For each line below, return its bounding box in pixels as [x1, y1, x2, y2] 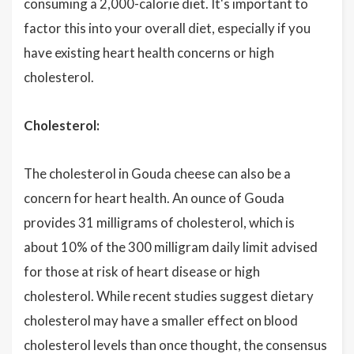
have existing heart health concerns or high [24, 44, 274, 61]
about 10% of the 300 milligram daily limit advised [24, 239, 318, 255]
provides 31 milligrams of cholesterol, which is [24, 214, 295, 231]
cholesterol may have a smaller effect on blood [24, 312, 298, 329]
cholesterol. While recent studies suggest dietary [24, 288, 314, 304]
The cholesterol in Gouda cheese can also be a [24, 165, 291, 182]
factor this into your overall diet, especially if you [24, 20, 311, 36]
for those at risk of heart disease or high [24, 263, 260, 280]
